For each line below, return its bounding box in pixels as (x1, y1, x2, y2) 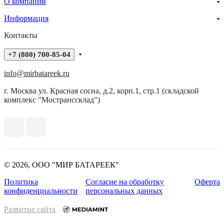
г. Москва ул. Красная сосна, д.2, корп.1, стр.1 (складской (4, 86, 199, 95)
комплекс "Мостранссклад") (4, 95, 100, 104)
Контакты (4, 31, 37, 40)
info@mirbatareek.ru (4, 69, 69, 78)
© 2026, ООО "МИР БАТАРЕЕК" (4, 160, 119, 169)
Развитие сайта (4, 205, 55, 214)
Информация (4, 14, 48, 23)
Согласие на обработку (85, 177, 164, 186)
